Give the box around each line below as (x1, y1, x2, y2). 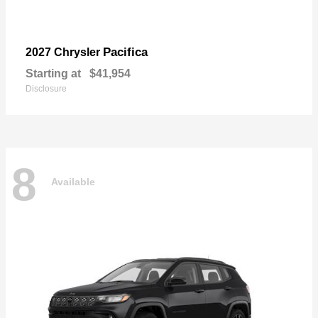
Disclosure (26, 83, 67, 94)
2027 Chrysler (26, 45, 103, 58)
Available (51, 176, 95, 188)
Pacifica (103, 45, 148, 59)
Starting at (26, 67, 81, 79)
